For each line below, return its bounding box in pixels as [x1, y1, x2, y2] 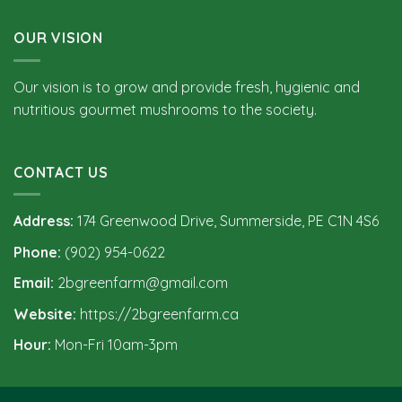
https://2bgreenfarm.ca [80, 304, 239, 323]
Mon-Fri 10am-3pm [51, 336, 178, 354]
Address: [13, 212, 74, 231]
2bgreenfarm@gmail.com [54, 274, 228, 293]
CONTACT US [13, 162, 109, 181]
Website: [13, 304, 76, 323]
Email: [13, 274, 54, 293]
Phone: [13, 242, 61, 261]
